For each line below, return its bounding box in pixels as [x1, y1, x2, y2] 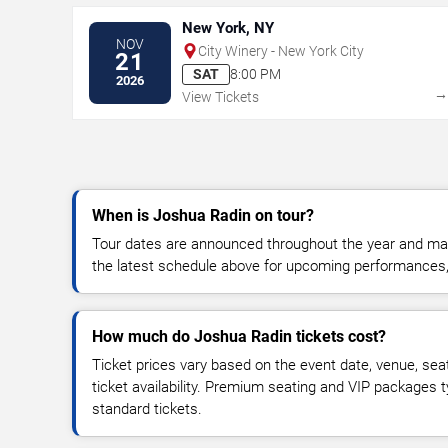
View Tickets [182, 88, 259, 105]
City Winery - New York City [198, 42, 364, 59]
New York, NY [182, 18, 274, 37]
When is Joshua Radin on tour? [92, 205, 314, 225]
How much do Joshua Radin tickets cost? [92, 326, 386, 346]
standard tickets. [92, 399, 202, 418]
